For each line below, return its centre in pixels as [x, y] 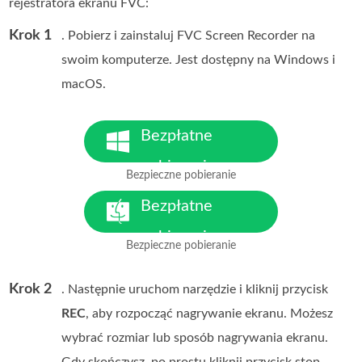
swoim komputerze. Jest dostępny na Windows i [199, 60]
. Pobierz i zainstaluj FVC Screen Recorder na [189, 36]
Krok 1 [31, 36]
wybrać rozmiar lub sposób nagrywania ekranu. [195, 338]
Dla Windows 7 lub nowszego [204, 184]
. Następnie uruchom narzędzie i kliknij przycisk [195, 290]
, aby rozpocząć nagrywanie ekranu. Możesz [210, 314]
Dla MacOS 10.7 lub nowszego [206, 254]
